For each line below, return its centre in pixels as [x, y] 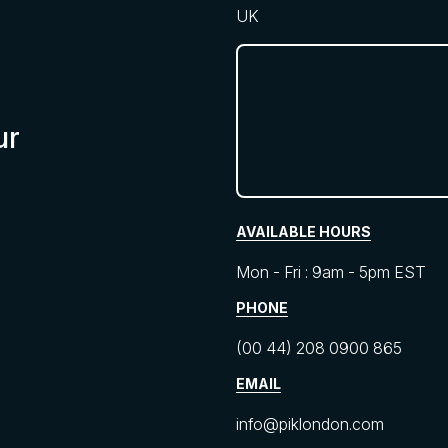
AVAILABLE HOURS [303, 232]
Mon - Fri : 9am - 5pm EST [331, 272]
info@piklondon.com [310, 424]
